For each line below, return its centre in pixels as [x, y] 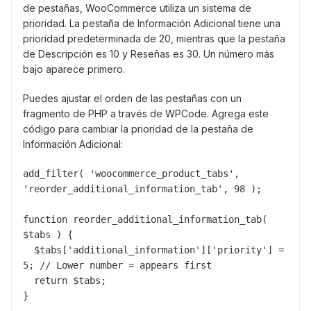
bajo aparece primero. [74, 69]
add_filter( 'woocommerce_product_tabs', [131, 173]
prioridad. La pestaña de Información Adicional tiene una [152, 23]
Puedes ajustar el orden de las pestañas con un [132, 98]
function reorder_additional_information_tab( [145, 219]
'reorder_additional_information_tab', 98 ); [142, 188]
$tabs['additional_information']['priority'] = [28, 250]
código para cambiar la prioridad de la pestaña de [138, 128]
